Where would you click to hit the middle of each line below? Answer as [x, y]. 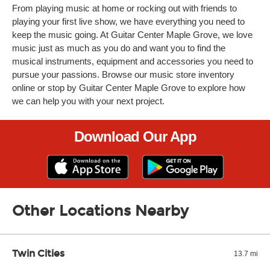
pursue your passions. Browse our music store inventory [123, 74]
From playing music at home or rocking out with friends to [124, 8]
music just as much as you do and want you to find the [119, 48]
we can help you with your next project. [88, 101]
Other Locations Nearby [100, 211]
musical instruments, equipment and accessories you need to [133, 61]
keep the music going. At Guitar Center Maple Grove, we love [132, 35]
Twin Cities [38, 253]
